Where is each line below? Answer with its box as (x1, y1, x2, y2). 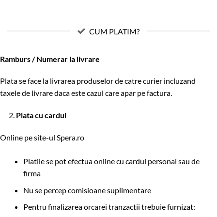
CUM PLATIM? (89, 26, 139, 36)
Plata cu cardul (16, 110, 66, 120)
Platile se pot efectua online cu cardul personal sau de (23, 156, 200, 166)
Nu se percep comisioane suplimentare (23, 185, 151, 195)
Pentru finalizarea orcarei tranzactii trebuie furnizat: (23, 202, 195, 212)
